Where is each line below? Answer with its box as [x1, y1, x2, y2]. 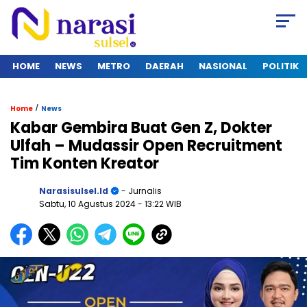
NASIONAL [199, 60, 247, 73]
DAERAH [145, 60, 184, 73]
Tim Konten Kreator [10, 153, 159, 175]
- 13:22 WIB [138, 198, 182, 210]
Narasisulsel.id [39, 185, 108, 197]
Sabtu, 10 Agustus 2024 [39, 198, 138, 210]
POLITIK [262, 60, 299, 73]
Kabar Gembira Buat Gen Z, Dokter [10, 117, 272, 139]
